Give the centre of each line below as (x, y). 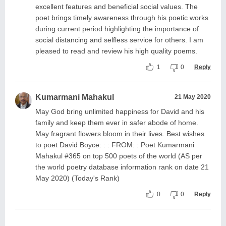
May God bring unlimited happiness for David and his (120, 111)
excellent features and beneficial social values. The (117, 7)
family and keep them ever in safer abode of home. (117, 123)
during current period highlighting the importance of (117, 29)
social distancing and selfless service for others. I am (119, 40)
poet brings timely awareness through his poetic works (122, 18)
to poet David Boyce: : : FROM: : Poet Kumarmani (115, 145)
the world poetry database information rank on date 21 (122, 167)
